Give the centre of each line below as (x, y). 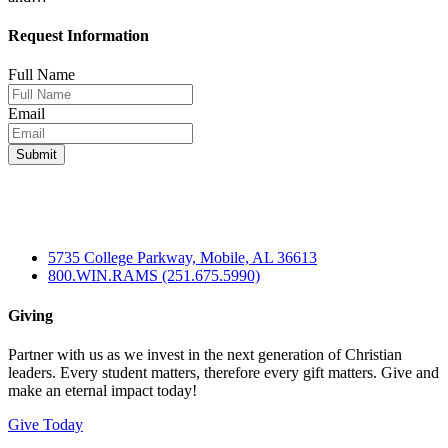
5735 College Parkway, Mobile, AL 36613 (182, 258)
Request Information (78, 36)
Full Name (41, 75)
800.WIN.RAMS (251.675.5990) (154, 276)
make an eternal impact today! (102, 390)
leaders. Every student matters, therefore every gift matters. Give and (223, 372)
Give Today (45, 424)
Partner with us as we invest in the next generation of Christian (205, 354)
